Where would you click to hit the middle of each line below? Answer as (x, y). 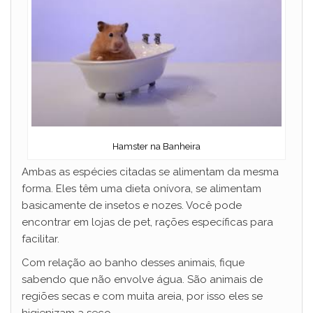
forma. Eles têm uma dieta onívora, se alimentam (141, 189)
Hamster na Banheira (156, 147)
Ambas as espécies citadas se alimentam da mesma (150, 172)
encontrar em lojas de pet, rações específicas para (147, 223)
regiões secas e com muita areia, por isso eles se (142, 297)
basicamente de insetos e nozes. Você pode (132, 206)
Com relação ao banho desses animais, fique (133, 263)
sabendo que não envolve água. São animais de (142, 280)
